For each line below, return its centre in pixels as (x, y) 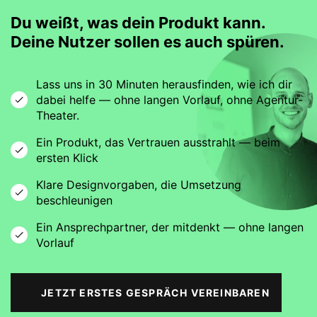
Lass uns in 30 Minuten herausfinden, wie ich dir (164, 84)
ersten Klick (67, 157)
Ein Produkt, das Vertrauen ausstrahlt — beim (158, 142)
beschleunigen (74, 200)
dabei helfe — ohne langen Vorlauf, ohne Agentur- (169, 99)
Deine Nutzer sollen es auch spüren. (148, 41)
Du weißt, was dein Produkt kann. (138, 22)
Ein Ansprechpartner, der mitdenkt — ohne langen (170, 227)
